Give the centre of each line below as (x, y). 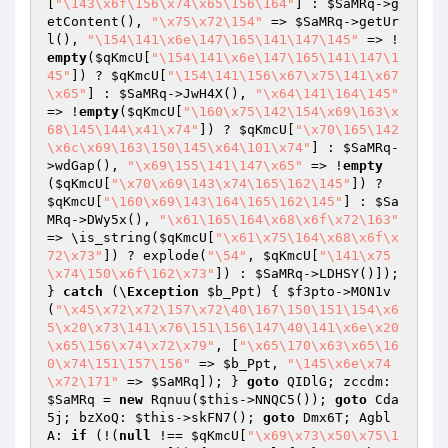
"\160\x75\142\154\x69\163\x (291, 111)
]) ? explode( (155, 255)
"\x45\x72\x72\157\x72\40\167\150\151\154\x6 (227, 309)
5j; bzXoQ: (91, 417)
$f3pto (311, 291)
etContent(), (99, 21)
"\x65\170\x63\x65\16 (319, 345)
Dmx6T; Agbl (343, 417)
